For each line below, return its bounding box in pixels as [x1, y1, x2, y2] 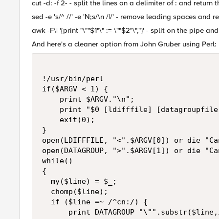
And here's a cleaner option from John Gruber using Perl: [32, 40, 217, 48]
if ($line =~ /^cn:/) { [42, 197, 148, 206]
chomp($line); [42, 187, 117, 196]
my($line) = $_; [42, 177, 117, 186]
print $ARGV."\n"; [42, 95, 134, 104]
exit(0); [42, 115, 95, 124]
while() [42, 156, 73, 165]
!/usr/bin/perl [42, 74, 104, 83]
